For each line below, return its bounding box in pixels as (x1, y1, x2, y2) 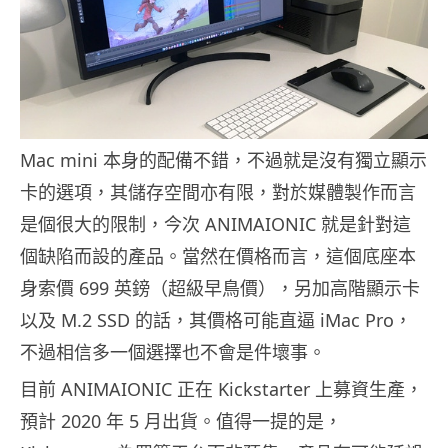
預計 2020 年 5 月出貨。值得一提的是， (20, 409, 342, 434)
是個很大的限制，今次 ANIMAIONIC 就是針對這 (20, 212, 411, 237)
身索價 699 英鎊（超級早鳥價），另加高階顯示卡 (20, 276, 420, 301)
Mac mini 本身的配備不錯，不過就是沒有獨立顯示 (20, 148, 427, 173)
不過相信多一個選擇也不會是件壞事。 (20, 340, 326, 365)
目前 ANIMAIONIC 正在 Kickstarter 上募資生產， (20, 377, 423, 402)
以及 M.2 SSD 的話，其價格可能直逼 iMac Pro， (20, 308, 412, 333)
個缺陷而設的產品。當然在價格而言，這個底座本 (20, 244, 416, 269)
